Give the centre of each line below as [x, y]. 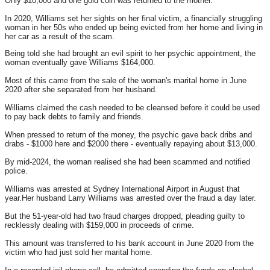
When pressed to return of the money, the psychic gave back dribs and [128, 134]
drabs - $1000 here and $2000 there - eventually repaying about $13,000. [131, 143]
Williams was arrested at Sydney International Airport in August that [122, 189]
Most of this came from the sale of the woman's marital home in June [126, 80]
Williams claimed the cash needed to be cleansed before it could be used [132, 107]
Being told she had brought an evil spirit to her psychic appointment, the [130, 53]
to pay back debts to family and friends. [74, 116]
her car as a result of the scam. [60, 36]
